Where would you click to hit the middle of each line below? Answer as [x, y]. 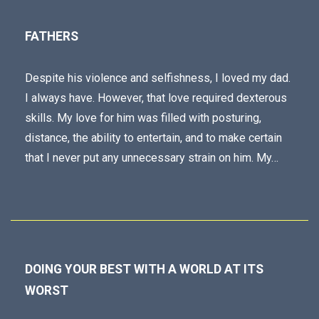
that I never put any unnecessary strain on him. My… [152, 158]
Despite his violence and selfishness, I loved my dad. [158, 78]
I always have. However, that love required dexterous [156, 98]
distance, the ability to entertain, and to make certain [153, 138]
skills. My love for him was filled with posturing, [143, 118]
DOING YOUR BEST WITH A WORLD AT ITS [144, 269]
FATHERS [52, 36]
